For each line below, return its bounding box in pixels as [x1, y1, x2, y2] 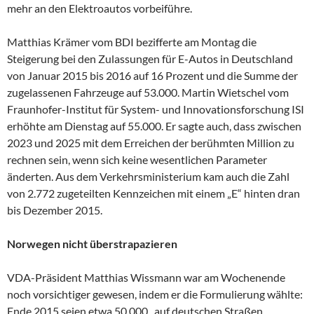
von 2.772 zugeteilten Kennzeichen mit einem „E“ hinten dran [7, 186, 300, 200]
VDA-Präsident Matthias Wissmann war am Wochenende [7, 270, 285, 284]
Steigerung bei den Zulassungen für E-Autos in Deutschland [7, 51, 293, 65]
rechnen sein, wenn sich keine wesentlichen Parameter [7, 152, 267, 166]
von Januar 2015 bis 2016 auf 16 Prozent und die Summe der [7, 68, 298, 82]
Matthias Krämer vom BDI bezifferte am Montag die [7, 34, 257, 48]
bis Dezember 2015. [7, 203, 102, 217]
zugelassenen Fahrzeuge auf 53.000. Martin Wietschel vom [7, 85, 289, 99]
